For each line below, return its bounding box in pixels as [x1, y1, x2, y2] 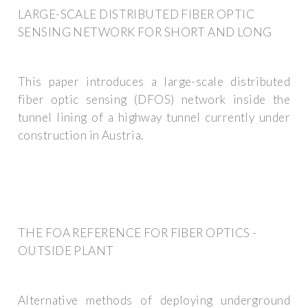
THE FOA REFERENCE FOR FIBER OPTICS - [18, 225, 257, 240]
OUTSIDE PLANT [18, 243, 114, 258]
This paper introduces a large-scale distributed [18, 74, 290, 89]
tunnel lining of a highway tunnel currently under [18, 110, 290, 125]
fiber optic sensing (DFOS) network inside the [18, 92, 290, 107]
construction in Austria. [18, 128, 144, 143]
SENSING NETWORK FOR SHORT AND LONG [18, 24, 272, 39]
